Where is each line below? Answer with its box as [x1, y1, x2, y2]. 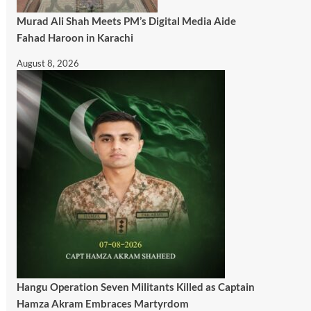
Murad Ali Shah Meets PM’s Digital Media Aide [16, 14, 236, 27]
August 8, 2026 [16, 57, 79, 69]
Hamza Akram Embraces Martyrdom [16, 296, 189, 310]
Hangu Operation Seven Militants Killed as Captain [16, 280, 255, 293]
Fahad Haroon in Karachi [16, 31, 133, 44]
